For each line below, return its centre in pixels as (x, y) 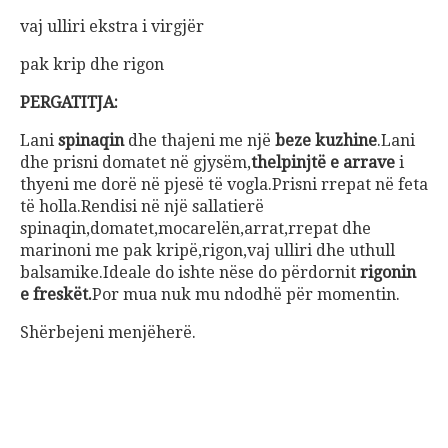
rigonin (388, 273)
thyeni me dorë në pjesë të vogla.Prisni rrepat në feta (224, 185)
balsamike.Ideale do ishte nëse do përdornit (190, 273)
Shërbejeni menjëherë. (108, 333)
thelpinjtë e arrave (323, 163)
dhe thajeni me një (199, 141)
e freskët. (56, 295)
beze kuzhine (326, 141)
